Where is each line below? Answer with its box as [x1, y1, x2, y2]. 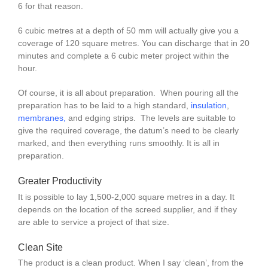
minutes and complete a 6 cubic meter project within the [17, 51, 229, 61]
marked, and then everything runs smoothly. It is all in [17, 138, 220, 148]
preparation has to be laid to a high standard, [17, 100, 188, 111]
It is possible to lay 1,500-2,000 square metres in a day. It [17, 191, 234, 202]
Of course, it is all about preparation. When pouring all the [17, 88, 239, 98]
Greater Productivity [17, 176, 102, 187]
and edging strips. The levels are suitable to [65, 113, 236, 123]
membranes [17, 113, 63, 123]
